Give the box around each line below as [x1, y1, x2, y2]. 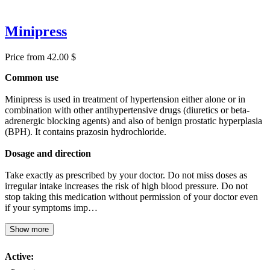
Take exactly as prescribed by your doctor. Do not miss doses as [5, 169, 247, 180]
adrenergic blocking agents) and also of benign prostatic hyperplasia [5, 115, 262, 126]
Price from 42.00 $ [5, 51, 76, 62]
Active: [5, 251, 34, 262]
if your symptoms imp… [5, 202, 98, 213]
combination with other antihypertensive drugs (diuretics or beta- [5, 104, 250, 115]
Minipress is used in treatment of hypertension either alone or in [5, 93, 245, 104]
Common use [5, 72, 58, 83]
